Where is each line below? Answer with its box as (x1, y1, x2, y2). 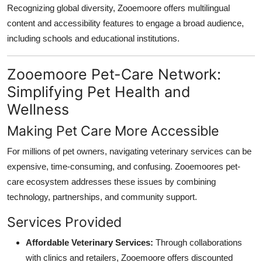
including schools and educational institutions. (7, 33, 180, 43)
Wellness (7, 100, 69, 118)
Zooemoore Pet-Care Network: (7, 65, 221, 83)
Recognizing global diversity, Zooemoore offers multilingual (7, 2, 230, 13)
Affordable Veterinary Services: (26, 237, 153, 247)
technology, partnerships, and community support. (7, 191, 197, 202)
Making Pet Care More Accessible (7, 122, 219, 139)
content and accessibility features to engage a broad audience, (7, 18, 244, 28)
